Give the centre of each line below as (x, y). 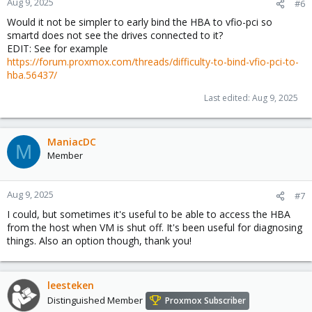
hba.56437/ (32, 75)
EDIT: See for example (57, 48)
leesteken (71, 285)
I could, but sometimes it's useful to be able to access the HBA (149, 214)
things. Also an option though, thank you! (99, 241)
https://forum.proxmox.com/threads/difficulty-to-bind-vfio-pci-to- (153, 62)
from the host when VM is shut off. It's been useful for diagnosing (155, 227)
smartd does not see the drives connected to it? (115, 35)
